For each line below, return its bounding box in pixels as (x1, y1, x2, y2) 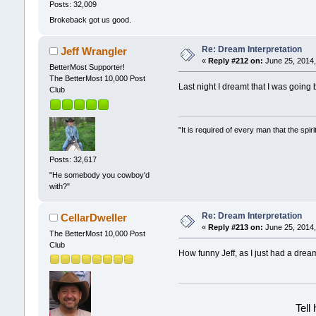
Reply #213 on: (207, 222, 263, 231)
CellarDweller (61, 211, 128, 224)
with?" (49, 181, 70, 190)
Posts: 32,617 (49, 155, 97, 164)
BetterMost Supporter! (49, 62, 125, 71)
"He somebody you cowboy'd (49, 170, 150, 179)
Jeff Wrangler (61, 44, 128, 57)
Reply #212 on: (207, 56, 263, 65)
